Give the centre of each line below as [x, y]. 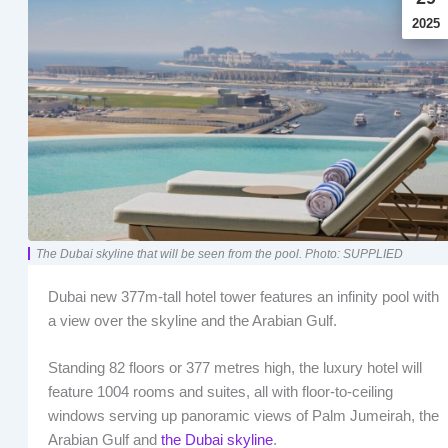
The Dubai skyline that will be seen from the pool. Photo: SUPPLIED [219, 253]
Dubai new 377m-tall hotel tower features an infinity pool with [243, 296]
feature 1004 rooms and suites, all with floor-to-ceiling [220, 392]
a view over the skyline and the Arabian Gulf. [192, 320]
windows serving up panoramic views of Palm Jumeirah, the [243, 416]
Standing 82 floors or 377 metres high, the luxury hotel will [234, 368]
